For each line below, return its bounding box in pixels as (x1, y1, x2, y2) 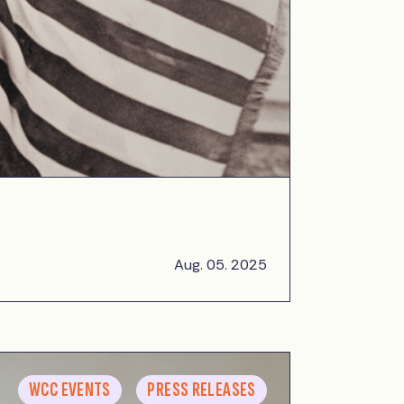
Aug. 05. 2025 (174, 255, 268, 275)
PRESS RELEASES (147, 379, 256, 402)
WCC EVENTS (29, 379, 111, 402)
